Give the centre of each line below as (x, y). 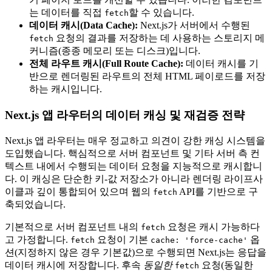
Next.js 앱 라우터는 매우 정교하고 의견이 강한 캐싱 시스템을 (135, 140)
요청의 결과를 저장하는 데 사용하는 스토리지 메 (159, 38)
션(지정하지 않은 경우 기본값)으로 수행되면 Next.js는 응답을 (136, 252)
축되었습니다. (35, 204)
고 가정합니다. (38, 239)
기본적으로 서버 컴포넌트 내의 (73, 226)
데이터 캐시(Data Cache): (83, 25)
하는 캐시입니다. (66, 89)
